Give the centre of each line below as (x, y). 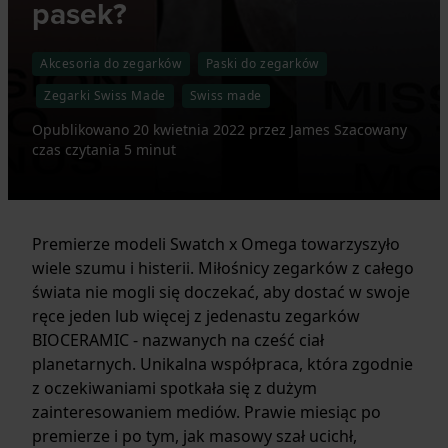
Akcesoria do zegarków (111, 63)
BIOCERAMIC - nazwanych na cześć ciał (178, 339)
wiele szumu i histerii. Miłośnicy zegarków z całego (223, 267)
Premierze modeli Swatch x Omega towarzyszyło (216, 243)
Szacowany (368, 129)
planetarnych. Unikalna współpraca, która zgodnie (222, 363)
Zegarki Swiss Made (105, 95)
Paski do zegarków (262, 63)
